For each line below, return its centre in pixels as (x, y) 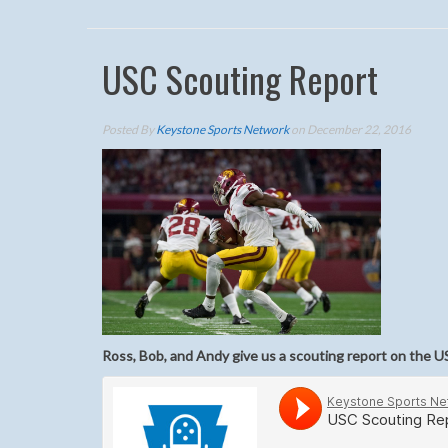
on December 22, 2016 (350, 129)
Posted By (129, 129)
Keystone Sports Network (222, 129)
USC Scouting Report (240, 78)
